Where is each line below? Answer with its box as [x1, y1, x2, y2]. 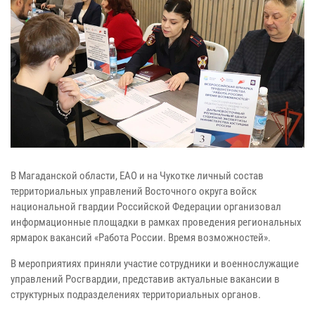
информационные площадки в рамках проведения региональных [11, 215, 302, 229]
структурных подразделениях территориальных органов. [11, 288, 261, 301]
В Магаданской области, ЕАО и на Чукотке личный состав [11, 169, 264, 182]
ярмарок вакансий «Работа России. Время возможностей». [11, 231, 271, 244]
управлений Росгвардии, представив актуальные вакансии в [11, 272, 280, 285]
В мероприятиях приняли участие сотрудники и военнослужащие [11, 257, 299, 270]
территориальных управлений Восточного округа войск [11, 184, 257, 198]
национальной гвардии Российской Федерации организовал [11, 200, 281, 213]
